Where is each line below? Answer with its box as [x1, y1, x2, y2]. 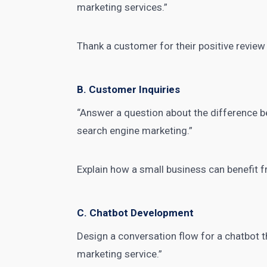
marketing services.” [77, 1, 168, 13]
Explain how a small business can [77, 163, 228, 175]
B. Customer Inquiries [77, 83, 181, 95]
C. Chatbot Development [77, 207, 194, 219]
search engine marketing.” [77, 125, 193, 136]
